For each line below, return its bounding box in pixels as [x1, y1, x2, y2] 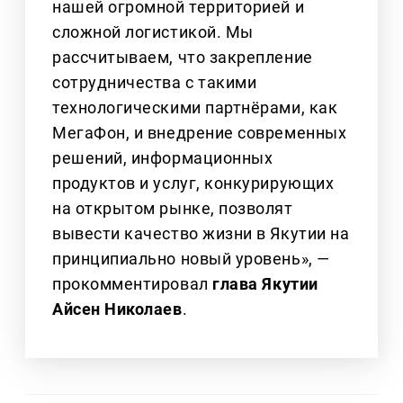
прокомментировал [52, 274, 213, 294]
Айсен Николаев [52, 300, 183, 319]
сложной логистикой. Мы [52, 22, 254, 42]
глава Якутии [212, 274, 318, 294]
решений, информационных [52, 148, 273, 168]
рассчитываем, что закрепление [52, 48, 313, 67]
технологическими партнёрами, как [52, 98, 338, 118]
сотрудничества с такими [52, 73, 257, 93]
